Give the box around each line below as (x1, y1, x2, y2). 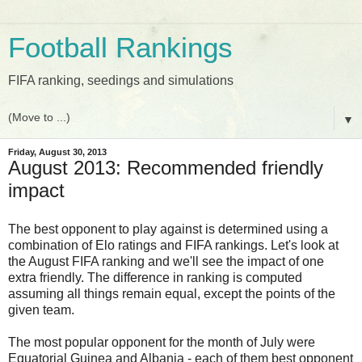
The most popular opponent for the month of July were (8, 335, 315, 349)
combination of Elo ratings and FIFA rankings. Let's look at (8, 238, 339, 252)
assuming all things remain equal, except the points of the (8, 286, 335, 301)
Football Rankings (8, 32, 233, 63)
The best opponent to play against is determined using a (8, 221, 328, 236)
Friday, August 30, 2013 (8, 147, 107, 157)
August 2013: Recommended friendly (8, 157, 323, 179)
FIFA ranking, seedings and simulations (8, 74, 234, 87)
